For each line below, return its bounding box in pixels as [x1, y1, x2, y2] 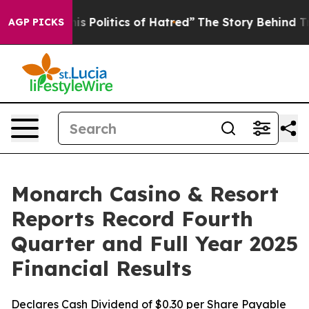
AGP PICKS [8, 16, 64, 28]
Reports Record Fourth [11, 206, 253, 232]
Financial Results [11, 255, 192, 281]
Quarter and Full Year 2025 [11, 230, 298, 257]
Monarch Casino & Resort [11, 181, 279, 207]
